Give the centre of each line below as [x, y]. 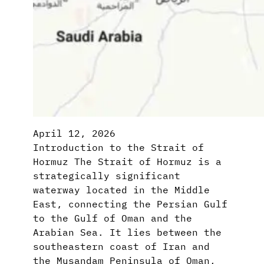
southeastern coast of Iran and [121, 246]
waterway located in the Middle [121, 189]
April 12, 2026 [74, 133]
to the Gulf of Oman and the [113, 218]
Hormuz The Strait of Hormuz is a [127, 161]
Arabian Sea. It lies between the [127, 232]
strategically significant [107, 175]
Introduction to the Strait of [118, 147]
